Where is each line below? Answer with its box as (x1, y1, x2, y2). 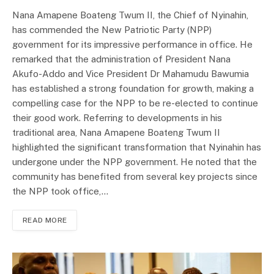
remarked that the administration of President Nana (12, 54, 231, 65)
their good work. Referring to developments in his (12, 113, 222, 124)
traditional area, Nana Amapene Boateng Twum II (12, 127, 220, 138)
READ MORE (23, 216, 67, 225)
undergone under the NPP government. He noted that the (12, 157, 257, 168)
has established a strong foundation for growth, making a (12, 83, 254, 94)
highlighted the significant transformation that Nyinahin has (12, 142, 261, 153)
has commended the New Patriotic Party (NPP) (12, 24, 212, 35)
